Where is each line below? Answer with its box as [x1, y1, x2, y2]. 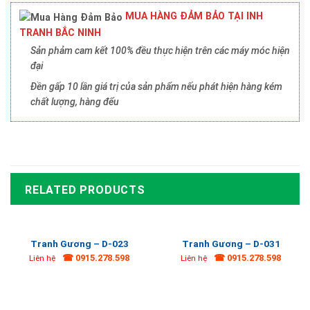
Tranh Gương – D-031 [181, 237, 280, 249]
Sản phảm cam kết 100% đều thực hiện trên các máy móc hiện [30, 44, 290, 56]
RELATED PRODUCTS [25, 183, 145, 197]
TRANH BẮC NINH [19, 26, 101, 38]
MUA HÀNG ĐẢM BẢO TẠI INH [122, 10, 263, 22]
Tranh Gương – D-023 [30, 237, 129, 249]
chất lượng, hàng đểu [30, 96, 119, 108]
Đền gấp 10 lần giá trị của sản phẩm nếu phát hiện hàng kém [30, 81, 282, 93]
